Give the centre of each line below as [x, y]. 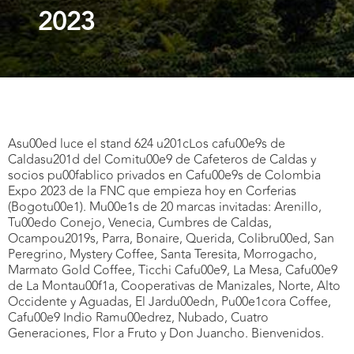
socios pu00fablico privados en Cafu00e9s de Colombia [164, 176]
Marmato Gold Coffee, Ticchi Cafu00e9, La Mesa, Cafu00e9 [173, 271]
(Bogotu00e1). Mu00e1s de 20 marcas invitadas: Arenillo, [165, 207]
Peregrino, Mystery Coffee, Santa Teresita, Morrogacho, [162, 255]
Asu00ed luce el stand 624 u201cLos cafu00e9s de [147, 144]
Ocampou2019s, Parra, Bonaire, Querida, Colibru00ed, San [171, 239]
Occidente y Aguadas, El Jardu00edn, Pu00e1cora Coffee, [169, 302]
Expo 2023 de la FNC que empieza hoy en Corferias [152, 192]
